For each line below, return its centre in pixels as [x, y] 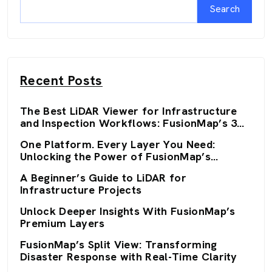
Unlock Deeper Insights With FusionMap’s [128, 211]
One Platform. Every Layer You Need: [118, 144]
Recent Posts [61, 80]
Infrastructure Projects [81, 189]
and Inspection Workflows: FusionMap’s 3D [132, 123]
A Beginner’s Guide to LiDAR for [103, 177]
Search [225, 9]
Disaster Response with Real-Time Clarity [129, 256]
